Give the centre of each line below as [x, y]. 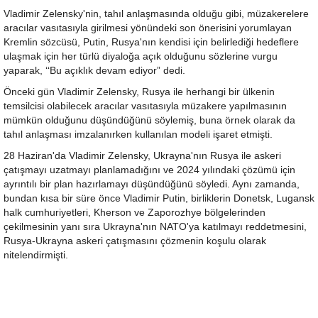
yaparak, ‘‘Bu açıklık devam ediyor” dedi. [94, 71]
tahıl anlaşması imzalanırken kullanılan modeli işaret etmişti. [138, 135]
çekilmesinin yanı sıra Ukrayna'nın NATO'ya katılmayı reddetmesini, [155, 227]
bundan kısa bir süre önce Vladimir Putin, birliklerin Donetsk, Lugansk [159, 199]
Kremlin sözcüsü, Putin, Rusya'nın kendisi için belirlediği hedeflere [151, 43]
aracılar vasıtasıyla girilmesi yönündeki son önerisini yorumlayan [148, 28]
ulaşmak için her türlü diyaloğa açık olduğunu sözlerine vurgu [141, 57]
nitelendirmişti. [36, 256]
